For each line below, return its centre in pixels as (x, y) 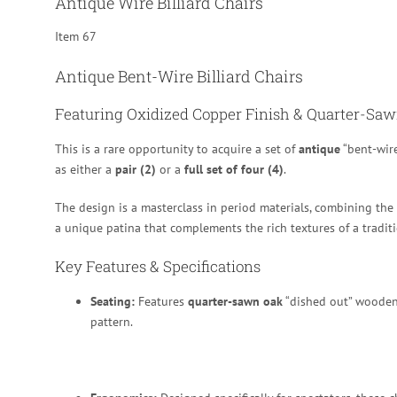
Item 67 (76, 36)
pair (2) (136, 169)
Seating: (113, 301)
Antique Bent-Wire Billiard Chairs (179, 76)
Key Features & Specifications (158, 266)
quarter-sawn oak (235, 301)
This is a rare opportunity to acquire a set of (177, 148)
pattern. (112, 321)
